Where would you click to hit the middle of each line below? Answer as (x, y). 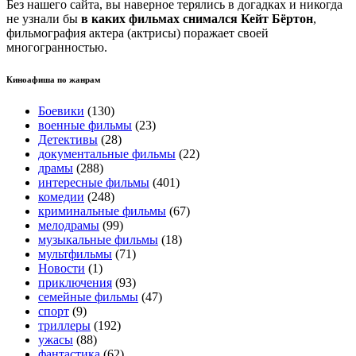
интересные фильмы (94, 182)
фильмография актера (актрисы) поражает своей (137, 33)
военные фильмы (85, 125)
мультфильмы (75, 253)
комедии (61, 196)
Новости (62, 268)
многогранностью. (57, 47)
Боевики (61, 110)
